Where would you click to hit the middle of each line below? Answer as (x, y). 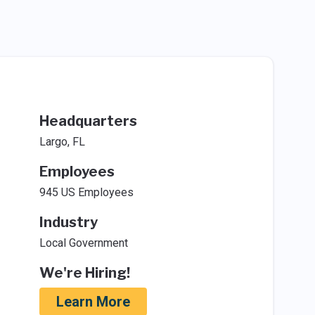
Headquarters (88, 121)
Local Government (83, 243)
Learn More (93, 302)
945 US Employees (86, 192)
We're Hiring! (84, 273)
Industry (68, 222)
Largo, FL (62, 142)
